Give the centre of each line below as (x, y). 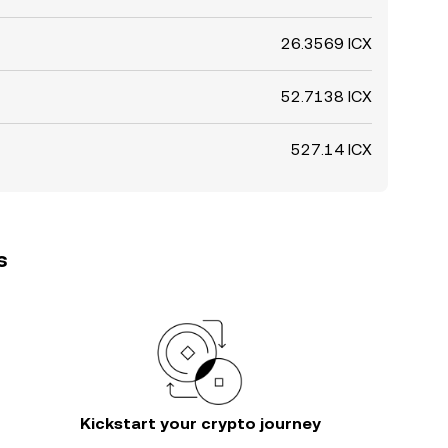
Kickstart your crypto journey (200, 423)
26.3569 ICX (326, 43)
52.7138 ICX (326, 96)
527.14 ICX (331, 149)
